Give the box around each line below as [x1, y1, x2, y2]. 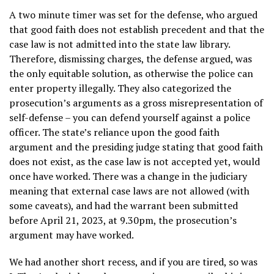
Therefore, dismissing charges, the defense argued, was [9, 51, 252, 65]
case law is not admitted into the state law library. [9, 37, 230, 51]
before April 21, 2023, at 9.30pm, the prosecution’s [9, 213, 237, 227]
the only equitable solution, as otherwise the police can [9, 66, 253, 80]
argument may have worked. [9, 228, 134, 242]
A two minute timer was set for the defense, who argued [9, 7, 257, 21]
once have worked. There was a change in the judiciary [9, 169, 247, 183]
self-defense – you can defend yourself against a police [9, 110, 250, 124]
